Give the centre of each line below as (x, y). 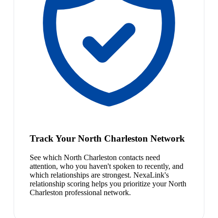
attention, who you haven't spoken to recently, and (107, 166)
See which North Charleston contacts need (95, 157)
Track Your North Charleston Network (107, 138)
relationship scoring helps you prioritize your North (108, 183)
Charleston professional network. (80, 192)
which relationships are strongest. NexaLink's (99, 175)
